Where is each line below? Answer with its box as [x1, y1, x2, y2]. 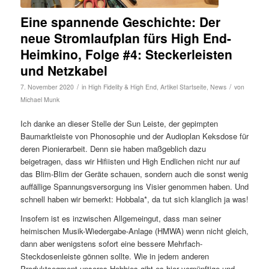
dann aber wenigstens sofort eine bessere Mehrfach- [20, 237, 202, 249]
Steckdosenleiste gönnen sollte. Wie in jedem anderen [20, 250, 209, 262]
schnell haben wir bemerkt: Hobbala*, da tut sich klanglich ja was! [20, 193, 249, 205]
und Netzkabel [20, 61, 107, 79]
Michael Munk [20, 94, 59, 104]
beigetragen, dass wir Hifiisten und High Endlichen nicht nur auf [20, 155, 240, 167]
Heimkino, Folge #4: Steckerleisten [20, 44, 232, 63]
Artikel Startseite [160, 82, 207, 91]
